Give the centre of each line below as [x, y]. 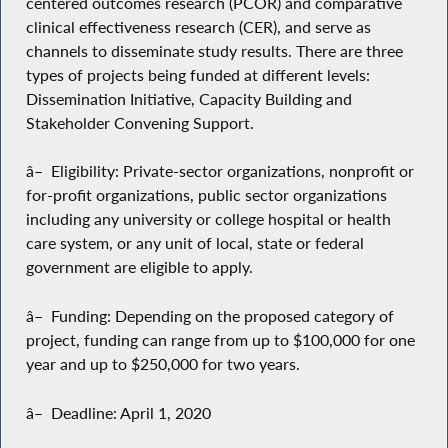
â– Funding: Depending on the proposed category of [209, 316]
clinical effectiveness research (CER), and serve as [198, 26]
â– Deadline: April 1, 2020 [118, 412]
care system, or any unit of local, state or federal [194, 243]
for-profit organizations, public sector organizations [206, 195]
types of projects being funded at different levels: [197, 74]
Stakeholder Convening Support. [139, 122]
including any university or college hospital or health [208, 219]
